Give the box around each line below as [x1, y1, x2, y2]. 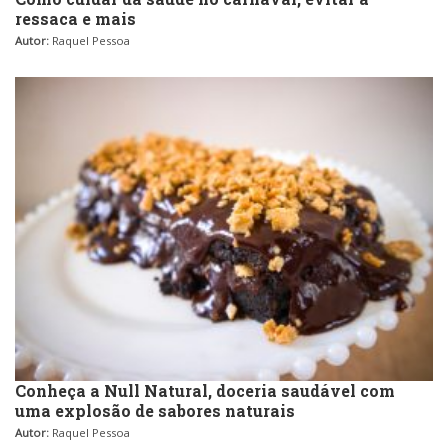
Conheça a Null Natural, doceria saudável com [15, 379, 395, 401]
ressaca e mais [15, 7, 136, 29]
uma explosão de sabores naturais [15, 399, 295, 421]
